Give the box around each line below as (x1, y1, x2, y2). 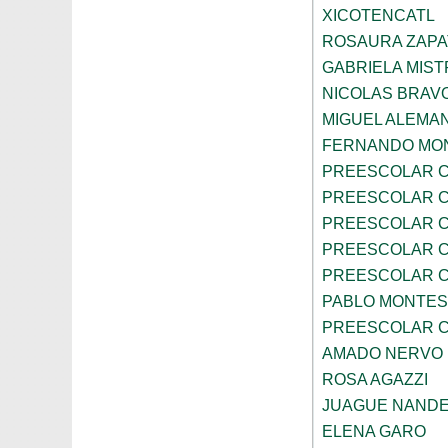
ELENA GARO (322, 423, 426, 441)
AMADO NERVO (322, 345, 443, 363)
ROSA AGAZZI (322, 371, 428, 389)
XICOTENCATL (322, 7, 435, 25)
